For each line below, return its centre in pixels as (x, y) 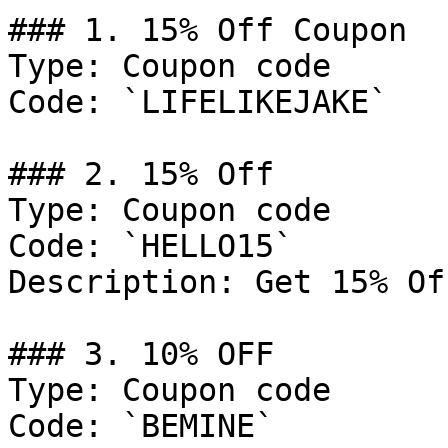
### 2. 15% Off (141, 174)
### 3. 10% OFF (141, 354)
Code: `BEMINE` (141, 426)
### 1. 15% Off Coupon (207, 30)
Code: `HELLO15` (150, 246)
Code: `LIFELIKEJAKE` (198, 102)
